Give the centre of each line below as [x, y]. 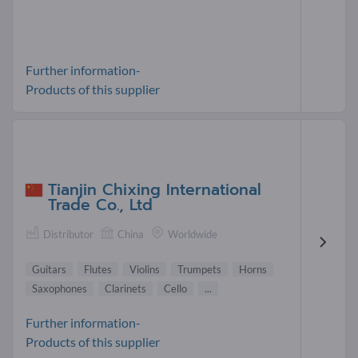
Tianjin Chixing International [155, 189]
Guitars [49, 270]
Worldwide [193, 234]
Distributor [68, 234]
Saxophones [60, 289]
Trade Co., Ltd [100, 205]
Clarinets [125, 289]
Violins [145, 270]
